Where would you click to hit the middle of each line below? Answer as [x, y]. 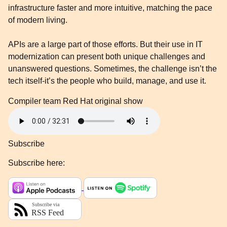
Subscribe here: [36, 163]
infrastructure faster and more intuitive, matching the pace [110, 8]
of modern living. [39, 20]
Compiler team [35, 101]
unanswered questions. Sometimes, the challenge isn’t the [112, 69]
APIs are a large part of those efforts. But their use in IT [105, 44]
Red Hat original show [103, 101]
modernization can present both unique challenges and [107, 56]
